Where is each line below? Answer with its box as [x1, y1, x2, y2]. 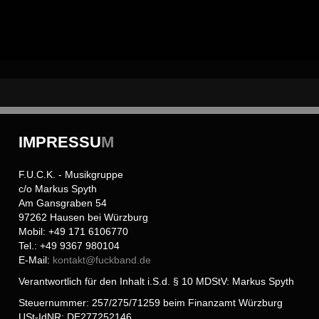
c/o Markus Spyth [19, 182, 98, 194]
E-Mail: [19, 253, 53, 266]
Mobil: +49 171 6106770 [19, 225, 129, 237]
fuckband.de [95, 253, 152, 266]
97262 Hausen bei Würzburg [19, 211, 149, 223]
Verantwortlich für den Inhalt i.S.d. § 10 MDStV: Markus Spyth [19, 275, 295, 287]
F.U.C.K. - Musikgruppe [19, 168, 124, 180]
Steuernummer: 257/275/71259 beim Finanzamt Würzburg [19, 296, 283, 308]
